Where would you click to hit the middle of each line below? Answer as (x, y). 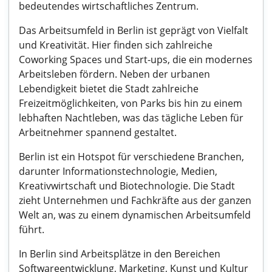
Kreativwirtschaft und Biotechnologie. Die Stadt (127, 186)
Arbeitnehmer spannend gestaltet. (98, 132)
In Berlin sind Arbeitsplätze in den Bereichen (120, 254)
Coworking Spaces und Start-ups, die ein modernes (136, 59)
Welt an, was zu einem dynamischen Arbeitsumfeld (135, 215)
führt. (32, 229)
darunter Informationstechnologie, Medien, (118, 171)
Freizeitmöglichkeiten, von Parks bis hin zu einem (131, 103)
